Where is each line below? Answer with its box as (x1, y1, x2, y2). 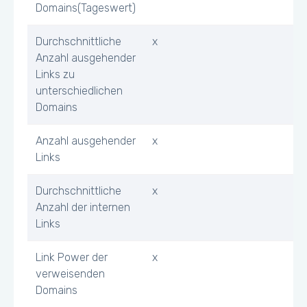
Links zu (36, 68, 75, 81)
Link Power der (36, 251, 108, 264)
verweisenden (36, 267, 105, 280)
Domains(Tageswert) (36, 1, 136, 14)
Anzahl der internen (36, 201, 130, 214)
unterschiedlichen (36, 84, 123, 97)
